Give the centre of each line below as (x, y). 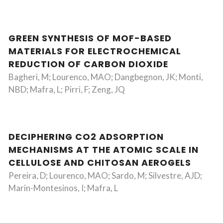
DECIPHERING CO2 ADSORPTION (86, 137)
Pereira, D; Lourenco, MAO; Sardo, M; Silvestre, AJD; (105, 175)
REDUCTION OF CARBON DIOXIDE (88, 64)
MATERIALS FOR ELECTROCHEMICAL (95, 51)
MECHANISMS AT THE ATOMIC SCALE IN (104, 150)
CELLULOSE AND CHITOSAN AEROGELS (100, 163)
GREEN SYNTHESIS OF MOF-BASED (90, 38)
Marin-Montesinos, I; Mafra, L (63, 188)
